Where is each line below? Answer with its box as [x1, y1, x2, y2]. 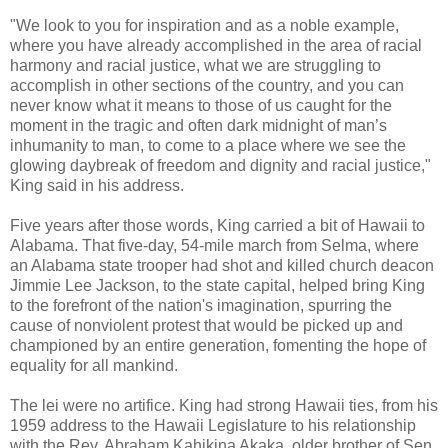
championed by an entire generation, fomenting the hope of [10, 336, 426, 354]
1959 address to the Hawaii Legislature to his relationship [10, 416, 416, 434]
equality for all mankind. [10, 356, 178, 374]
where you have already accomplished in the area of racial [10, 36, 422, 54]
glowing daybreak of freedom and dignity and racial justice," [10, 156, 431, 174]
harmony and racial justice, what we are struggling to [10, 56, 381, 74]
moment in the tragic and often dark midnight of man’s [10, 116, 387, 134]
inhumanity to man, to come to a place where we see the [10, 136, 406, 154]
